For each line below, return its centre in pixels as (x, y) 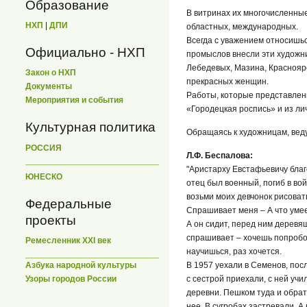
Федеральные (69, 204)
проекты (51, 221)
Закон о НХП (51, 73)
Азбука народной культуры (81, 265)
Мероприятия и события (74, 100)
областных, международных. (242, 26)
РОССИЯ (44, 148)
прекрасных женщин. (228, 81)
